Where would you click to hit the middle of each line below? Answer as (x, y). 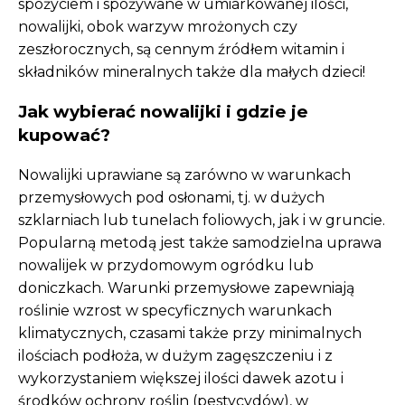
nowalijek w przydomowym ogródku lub (166, 266)
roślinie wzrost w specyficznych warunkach (175, 311)
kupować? (64, 135)
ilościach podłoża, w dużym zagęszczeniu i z (175, 356)
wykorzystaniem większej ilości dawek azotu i (181, 379)
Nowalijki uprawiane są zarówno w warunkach (184, 175)
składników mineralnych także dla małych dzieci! (192, 72)
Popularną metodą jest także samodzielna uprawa (200, 243)
